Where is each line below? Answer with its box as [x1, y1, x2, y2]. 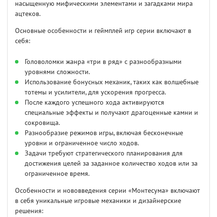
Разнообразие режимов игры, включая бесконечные [25, 129, 183, 138]
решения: [15, 207, 43, 216]
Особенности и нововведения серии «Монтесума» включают [15, 186, 200, 195]
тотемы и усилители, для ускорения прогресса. [25, 88, 166, 97]
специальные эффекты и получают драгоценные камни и [25, 108, 198, 117]
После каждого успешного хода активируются [25, 98, 164, 107]
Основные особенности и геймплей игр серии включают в [15, 27, 191, 35]
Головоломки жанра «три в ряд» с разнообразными [25, 58, 182, 66]
